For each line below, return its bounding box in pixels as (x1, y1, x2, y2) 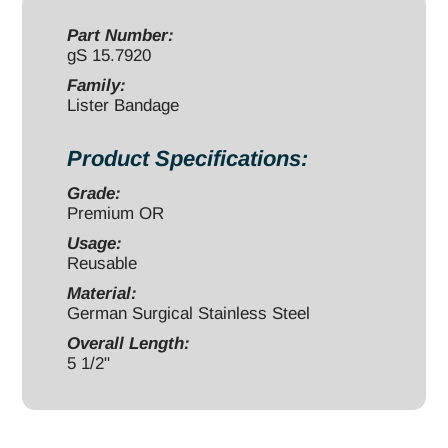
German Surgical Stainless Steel (67, 303, 310, 323)
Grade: (67, 183, 121, 203)
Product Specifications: (67, 145, 308, 171)
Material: (67, 283, 137, 303)
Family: (67, 75, 126, 95)
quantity (21, 20, 100, 42)
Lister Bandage (67, 95, 179, 115)
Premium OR (67, 203, 164, 223)
